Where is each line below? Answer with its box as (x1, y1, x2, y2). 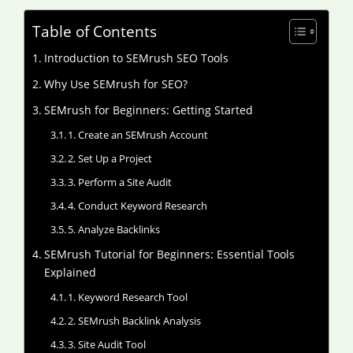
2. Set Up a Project (68, 151, 153, 165)
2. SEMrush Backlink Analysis (68, 314, 202, 328)
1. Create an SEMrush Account (68, 128, 209, 142)
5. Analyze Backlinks (68, 222, 161, 236)
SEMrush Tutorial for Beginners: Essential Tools (43, 247, 295, 262)
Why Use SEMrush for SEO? (43, 76, 188, 91)
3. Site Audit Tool (68, 337, 147, 351)
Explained (43, 265, 96, 280)
